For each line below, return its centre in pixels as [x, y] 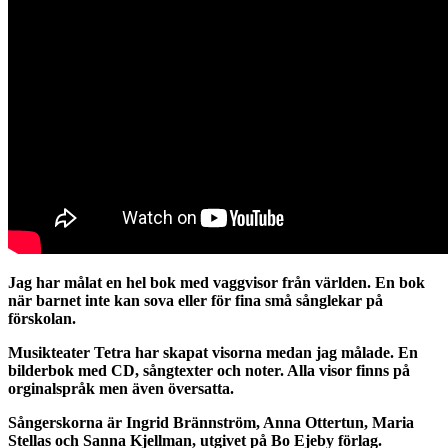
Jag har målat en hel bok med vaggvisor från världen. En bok [216, 282]
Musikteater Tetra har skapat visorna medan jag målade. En [213, 352]
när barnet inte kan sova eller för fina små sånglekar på [195, 300]
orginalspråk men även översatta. [123, 388]
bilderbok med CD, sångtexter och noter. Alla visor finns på [209, 370]
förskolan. [44, 318]
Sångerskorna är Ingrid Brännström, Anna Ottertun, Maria [211, 422]
